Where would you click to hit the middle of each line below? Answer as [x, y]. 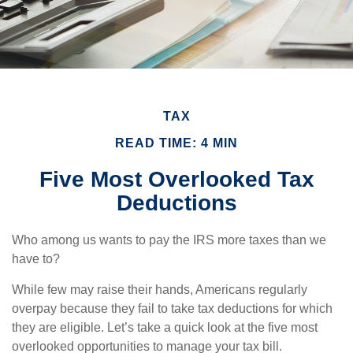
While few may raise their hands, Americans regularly [160, 290]
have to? [36, 259]
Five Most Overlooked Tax [176, 179]
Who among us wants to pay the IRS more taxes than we [169, 240]
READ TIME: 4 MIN [176, 143]
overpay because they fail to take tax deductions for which [172, 308]
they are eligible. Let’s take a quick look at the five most [165, 327]
